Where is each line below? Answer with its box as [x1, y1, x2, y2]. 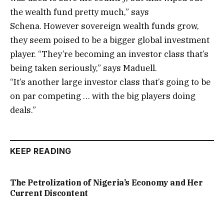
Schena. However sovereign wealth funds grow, [10, 20, 199, 32]
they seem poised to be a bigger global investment [10, 34, 209, 46]
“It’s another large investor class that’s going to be [10, 76, 210, 88]
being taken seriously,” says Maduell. [10, 62, 157, 74]
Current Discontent [10, 188, 88, 198]
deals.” [10, 104, 36, 116]
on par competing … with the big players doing [10, 90, 195, 102]
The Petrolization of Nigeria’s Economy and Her [10, 177, 203, 188]
